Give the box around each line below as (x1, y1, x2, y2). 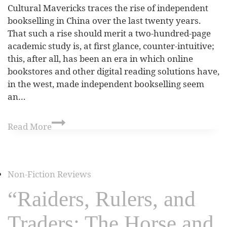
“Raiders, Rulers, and (8, 186, 196, 211)
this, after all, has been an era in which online (8, 52, 193, 64)
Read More (8, 121, 52, 133)
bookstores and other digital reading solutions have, (8, 65, 219, 77)
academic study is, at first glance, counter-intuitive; (8, 40, 214, 52)
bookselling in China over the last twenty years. (8, 14, 201, 26)
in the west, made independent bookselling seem (8, 78, 204, 90)
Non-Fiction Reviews (8, 168, 91, 180)
